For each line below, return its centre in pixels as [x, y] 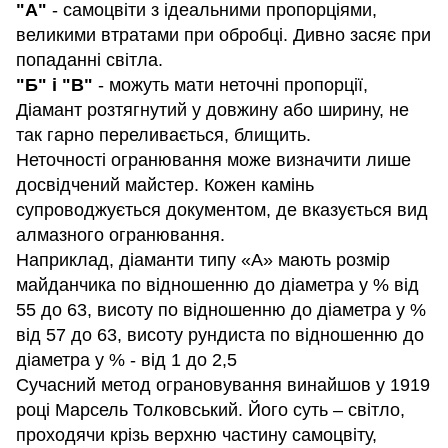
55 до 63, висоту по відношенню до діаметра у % [221, 310]
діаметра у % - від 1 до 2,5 [126, 360]
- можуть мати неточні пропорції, [230, 85]
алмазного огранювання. [120, 235]
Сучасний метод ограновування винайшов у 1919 [223, 385]
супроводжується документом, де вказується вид [222, 210]
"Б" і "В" [54, 85]
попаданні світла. [89, 60]
